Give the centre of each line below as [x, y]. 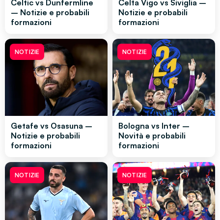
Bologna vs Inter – [154, 125]
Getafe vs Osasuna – [52, 125]
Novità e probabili [152, 135]
